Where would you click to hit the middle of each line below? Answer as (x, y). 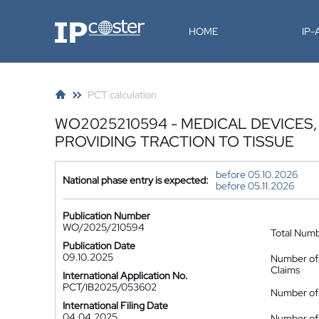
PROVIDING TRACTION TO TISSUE (174, 141)
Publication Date (99, 246)
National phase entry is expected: (136, 180)
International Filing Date (115, 305)
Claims (285, 270)
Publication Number (106, 216)
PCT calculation (122, 95)
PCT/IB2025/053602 (110, 287)
